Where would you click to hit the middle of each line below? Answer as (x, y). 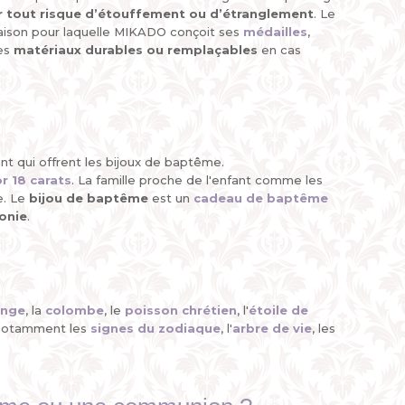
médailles (275, 32)
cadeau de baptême (261, 198)
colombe (75, 310)
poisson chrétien (181, 310)
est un (171, 198)
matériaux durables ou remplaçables (136, 50)
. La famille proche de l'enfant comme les (197, 180)
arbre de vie (272, 328)
